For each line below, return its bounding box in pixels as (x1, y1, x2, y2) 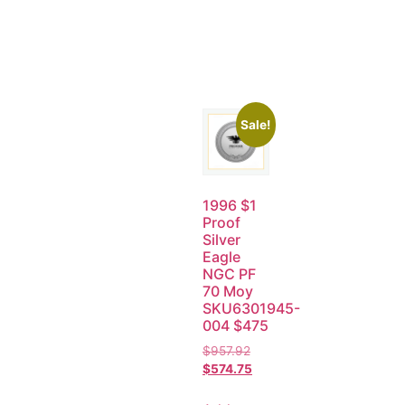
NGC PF (202, 265, 256, 284)
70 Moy (202, 282, 253, 301)
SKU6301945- (202, 299, 300, 318)
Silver (202, 231, 240, 250)
